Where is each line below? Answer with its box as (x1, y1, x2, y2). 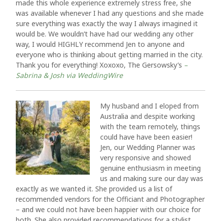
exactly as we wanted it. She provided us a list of (16, 184, 172, 193)
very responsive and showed (100, 153, 191, 162)
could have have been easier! (100, 132, 192, 142)
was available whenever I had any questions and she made (16, 8, 204, 18)
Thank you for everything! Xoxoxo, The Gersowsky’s (16, 60, 184, 70)
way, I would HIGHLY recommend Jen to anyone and (16, 39, 184, 49)
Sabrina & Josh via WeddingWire (16, 71, 123, 80)
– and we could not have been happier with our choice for (16, 205, 201, 214)
